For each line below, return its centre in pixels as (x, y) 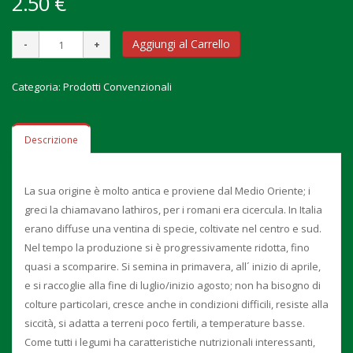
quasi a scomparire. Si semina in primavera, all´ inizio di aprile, (173, 266)
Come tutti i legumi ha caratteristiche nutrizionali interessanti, (170, 342)
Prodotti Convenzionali (117, 87)
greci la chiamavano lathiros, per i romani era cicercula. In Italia (173, 210)
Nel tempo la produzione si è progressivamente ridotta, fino (167, 247)
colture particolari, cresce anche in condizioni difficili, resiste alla (176, 304)
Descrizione (51, 139)
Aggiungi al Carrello (181, 44)
